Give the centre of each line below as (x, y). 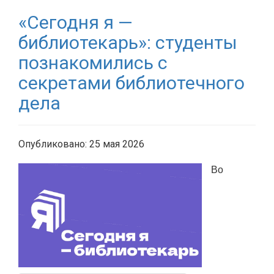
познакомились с (93, 63)
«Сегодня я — (76, 22)
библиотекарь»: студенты (128, 43)
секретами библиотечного (131, 83)
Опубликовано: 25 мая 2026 (81, 144)
